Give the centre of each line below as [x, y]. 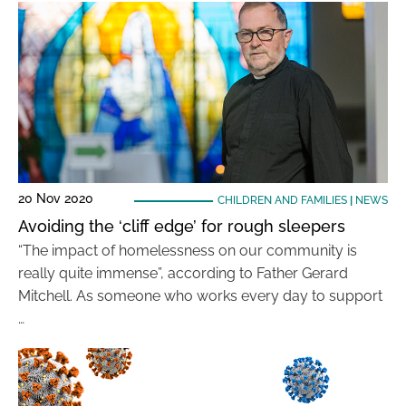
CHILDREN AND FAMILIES [282, 200]
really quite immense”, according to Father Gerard [183, 273]
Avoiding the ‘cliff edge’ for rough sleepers [182, 226]
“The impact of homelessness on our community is [188, 251]
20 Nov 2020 [56, 198]
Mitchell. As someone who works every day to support [200, 296]
